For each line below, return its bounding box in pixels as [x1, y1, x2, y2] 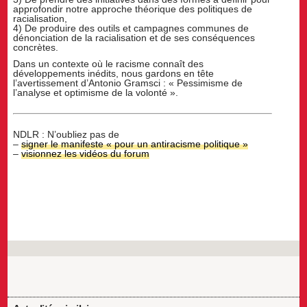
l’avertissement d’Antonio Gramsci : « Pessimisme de [13, 77, 243, 89]
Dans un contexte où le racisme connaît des [13, 58, 204, 70]
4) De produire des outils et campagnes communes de [13, 23, 249, 34]
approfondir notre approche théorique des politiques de [13, 3, 253, 15]
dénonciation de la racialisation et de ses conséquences [13, 32, 256, 44]
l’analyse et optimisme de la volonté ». [13, 87, 179, 99]
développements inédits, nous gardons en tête [13, 68, 214, 79]
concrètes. [13, 42, 59, 53]
